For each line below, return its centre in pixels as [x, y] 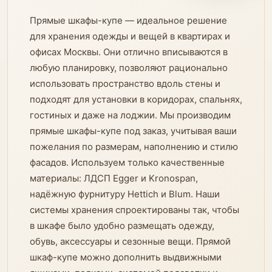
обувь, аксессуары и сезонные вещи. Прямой [130, 241]
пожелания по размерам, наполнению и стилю [134, 147]
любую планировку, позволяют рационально [129, 68]
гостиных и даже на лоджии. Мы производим [130, 115]
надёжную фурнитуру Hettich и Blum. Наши [125, 194]
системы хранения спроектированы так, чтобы [134, 210]
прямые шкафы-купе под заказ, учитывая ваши [133, 131]
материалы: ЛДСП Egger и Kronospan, [114, 178]
